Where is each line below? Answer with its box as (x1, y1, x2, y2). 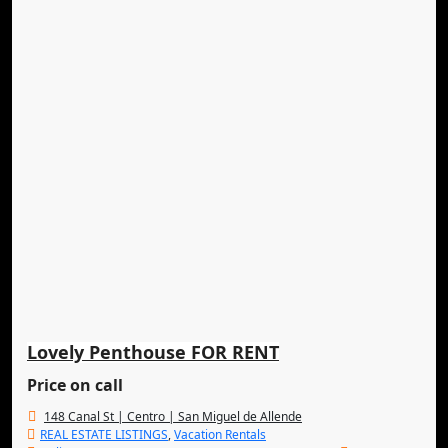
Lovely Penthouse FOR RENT (27, 340, 279, 364)
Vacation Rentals (174, 426, 266, 443)
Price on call (27, 374, 123, 396)
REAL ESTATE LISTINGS (40, 426, 168, 443)
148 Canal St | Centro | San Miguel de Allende (44, 408, 302, 425)
